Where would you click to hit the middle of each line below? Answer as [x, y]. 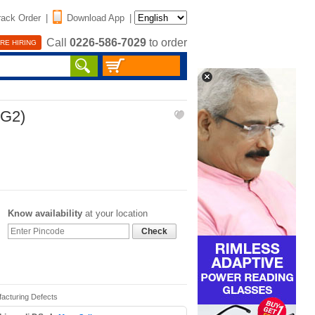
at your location [115, 213]
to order [167, 43]
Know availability [45, 213]
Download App [96, 18]
